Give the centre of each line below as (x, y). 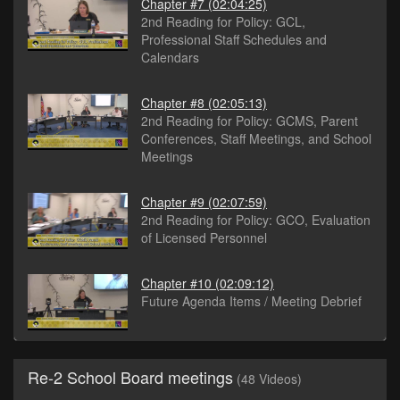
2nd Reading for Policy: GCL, (223, 22)
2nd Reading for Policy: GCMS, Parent (250, 121)
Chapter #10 (176, 283)
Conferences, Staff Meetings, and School (256, 139)
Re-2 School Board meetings (130, 377)
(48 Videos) (269, 379)
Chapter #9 (173, 202)
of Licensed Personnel (204, 238)
